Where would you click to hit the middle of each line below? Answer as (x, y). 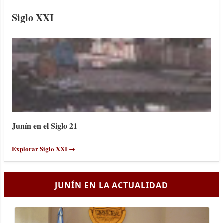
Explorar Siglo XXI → (44, 149)
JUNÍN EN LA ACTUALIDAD (111, 185)
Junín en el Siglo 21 (45, 126)
